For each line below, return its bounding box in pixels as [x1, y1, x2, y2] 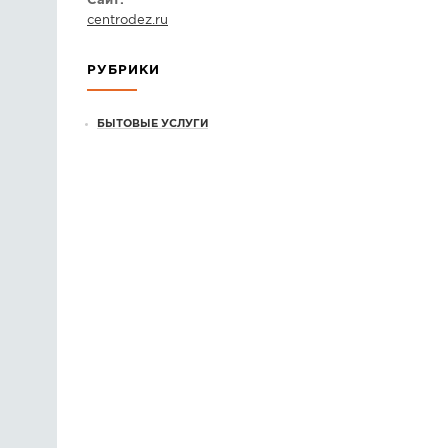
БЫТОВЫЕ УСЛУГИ [97, 119, 208, 130]
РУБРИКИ [87, 65, 160, 77]
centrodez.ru [87, 15, 168, 27]
